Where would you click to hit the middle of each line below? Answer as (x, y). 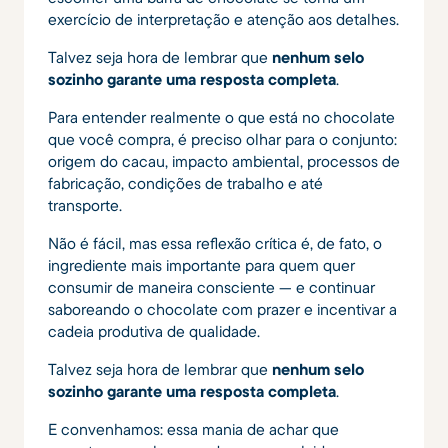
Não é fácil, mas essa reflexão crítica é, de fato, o (215, 243)
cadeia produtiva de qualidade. (154, 331)
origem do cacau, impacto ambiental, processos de (224, 161)
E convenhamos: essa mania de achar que (193, 429)
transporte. (85, 205)
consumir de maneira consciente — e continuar (211, 287)
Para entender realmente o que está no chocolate (221, 117)
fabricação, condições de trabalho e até (185, 183)
